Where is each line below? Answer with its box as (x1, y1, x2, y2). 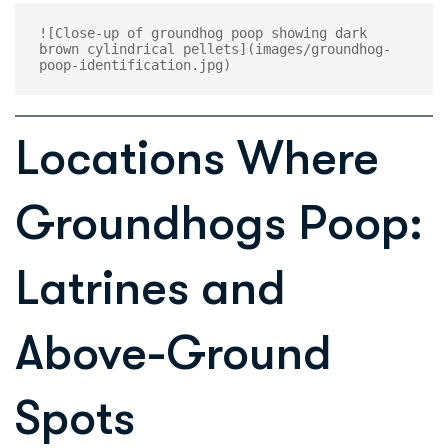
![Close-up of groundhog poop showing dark (39, 25, 367, 41)
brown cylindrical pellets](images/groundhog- (39, 41, 391, 57)
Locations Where (15, 131, 379, 186)
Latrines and (15, 261, 286, 316)
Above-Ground (15, 326, 332, 381)
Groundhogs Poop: (15, 196, 423, 251)
